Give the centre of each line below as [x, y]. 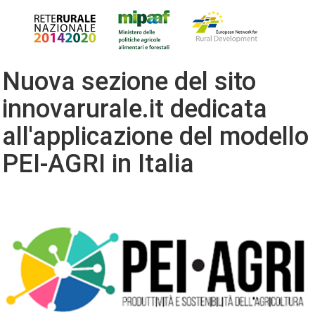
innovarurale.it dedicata [135, 109]
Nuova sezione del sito [129, 81]
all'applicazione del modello [155, 136]
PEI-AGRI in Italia [98, 163]
